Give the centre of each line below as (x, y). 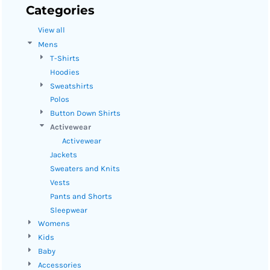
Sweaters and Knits (85, 168)
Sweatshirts (72, 86)
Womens (54, 224)
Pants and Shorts (81, 196)
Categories (60, 10)
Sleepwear (69, 210)
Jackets (64, 155)
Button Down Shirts (85, 113)
